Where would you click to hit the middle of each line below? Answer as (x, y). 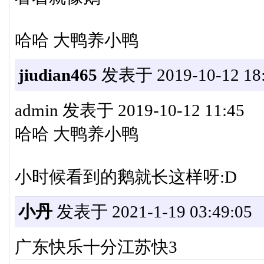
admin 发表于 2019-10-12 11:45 (129, 110)
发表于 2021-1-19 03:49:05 (152, 212)
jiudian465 (57, 75)
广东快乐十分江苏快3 (96, 247)
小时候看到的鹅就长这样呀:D (126, 177)
